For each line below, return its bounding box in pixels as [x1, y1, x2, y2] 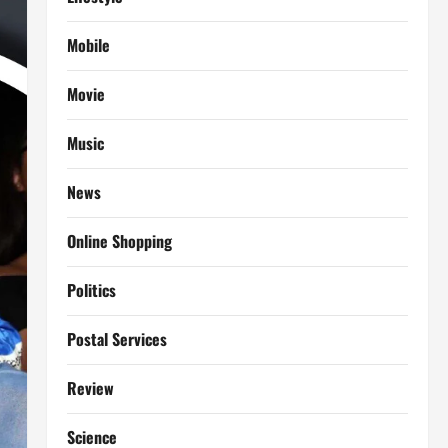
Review [66, 376, 114, 400]
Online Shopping [66, 229, 172, 253]
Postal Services [66, 327, 167, 351]
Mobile [66, 33, 110, 57]
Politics [66, 278, 116, 302]
